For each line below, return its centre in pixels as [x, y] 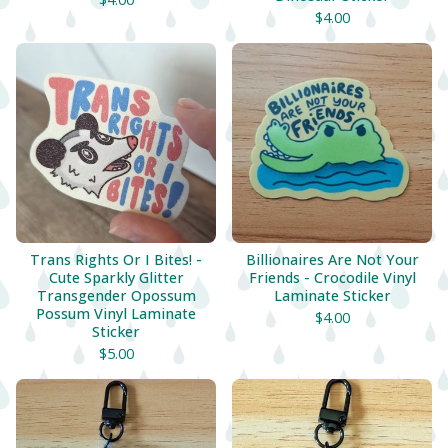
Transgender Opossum [116, 295]
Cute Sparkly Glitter [116, 277]
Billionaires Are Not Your [332, 259]
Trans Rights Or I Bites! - [116, 259]
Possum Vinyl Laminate [116, 313]
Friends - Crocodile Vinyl [332, 277]
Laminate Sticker [332, 295]
